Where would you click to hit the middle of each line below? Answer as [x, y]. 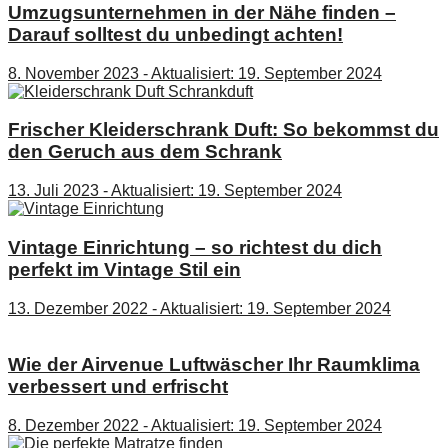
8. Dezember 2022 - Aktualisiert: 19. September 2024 [195, 426]
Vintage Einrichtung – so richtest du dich [195, 247]
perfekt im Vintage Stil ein [124, 269]
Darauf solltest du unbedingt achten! [175, 35]
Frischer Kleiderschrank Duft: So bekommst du [223, 130]
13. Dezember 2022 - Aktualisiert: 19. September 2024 [199, 308]
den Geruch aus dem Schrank [145, 152]
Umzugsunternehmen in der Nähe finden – [202, 13]
